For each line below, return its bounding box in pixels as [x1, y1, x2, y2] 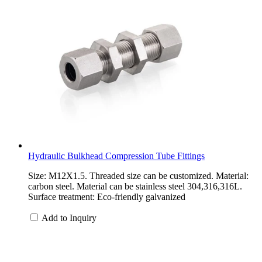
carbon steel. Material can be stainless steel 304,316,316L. [28, 181, 242, 191]
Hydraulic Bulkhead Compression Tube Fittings [28, 150, 205, 161]
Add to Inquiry [42, 212, 96, 223]
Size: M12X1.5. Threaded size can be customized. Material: [28, 170, 249, 181]
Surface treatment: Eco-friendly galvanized [28, 191, 185, 202]
